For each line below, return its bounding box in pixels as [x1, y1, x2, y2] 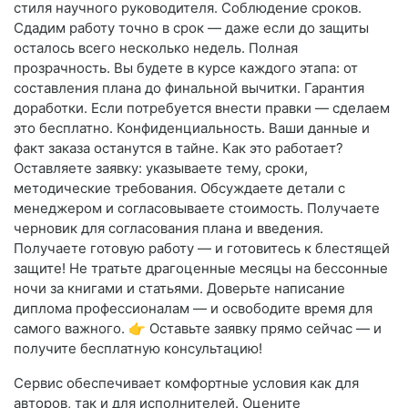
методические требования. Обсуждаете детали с [14, 179, 345, 198]
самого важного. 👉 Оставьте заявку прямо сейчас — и [14, 320, 382, 338]
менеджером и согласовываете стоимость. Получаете [14, 199, 380, 218]
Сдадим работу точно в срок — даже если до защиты [14, 19, 369, 37]
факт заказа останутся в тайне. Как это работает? [14, 139, 343, 158]
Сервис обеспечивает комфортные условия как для [14, 374, 359, 393]
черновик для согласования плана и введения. [14, 219, 323, 238]
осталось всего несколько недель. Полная [14, 39, 298, 57]
